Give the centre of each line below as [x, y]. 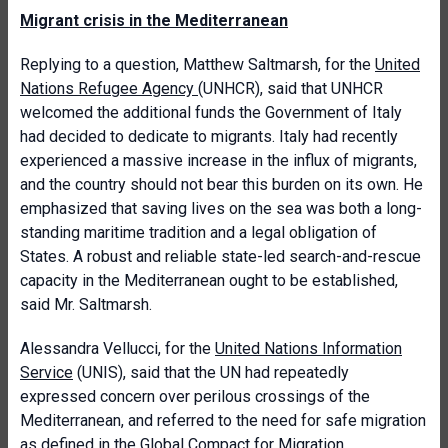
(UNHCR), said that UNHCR [290, 88]
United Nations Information [308, 348]
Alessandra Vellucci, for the [117, 348]
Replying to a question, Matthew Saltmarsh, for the [197, 64]
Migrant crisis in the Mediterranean [154, 20]
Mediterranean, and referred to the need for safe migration [223, 420]
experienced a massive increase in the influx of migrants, [218, 160]
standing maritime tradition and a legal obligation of [198, 232]
